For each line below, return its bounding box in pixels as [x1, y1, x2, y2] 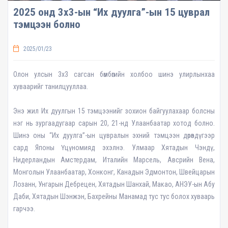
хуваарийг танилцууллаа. [13, 82, 88, 91]
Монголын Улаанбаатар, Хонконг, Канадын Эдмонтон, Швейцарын [13, 167, 215, 176]
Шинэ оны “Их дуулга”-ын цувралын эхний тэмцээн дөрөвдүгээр [13, 131, 215, 139]
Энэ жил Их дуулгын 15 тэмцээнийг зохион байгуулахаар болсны [13, 106, 215, 115]
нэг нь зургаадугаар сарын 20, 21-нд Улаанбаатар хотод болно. [13, 119, 215, 127]
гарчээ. [13, 204, 35, 213]
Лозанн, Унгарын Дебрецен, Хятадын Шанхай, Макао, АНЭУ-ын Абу [13, 180, 215, 188]
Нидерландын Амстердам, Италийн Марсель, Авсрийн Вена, [13, 155, 215, 164]
